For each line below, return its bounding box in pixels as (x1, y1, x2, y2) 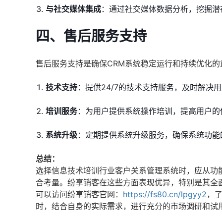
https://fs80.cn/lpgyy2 (123, 189, 207, 199)
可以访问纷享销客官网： (36, 189, 123, 199)
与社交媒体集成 (46, 4, 101, 14)
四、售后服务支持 (36, 28, 147, 45)
